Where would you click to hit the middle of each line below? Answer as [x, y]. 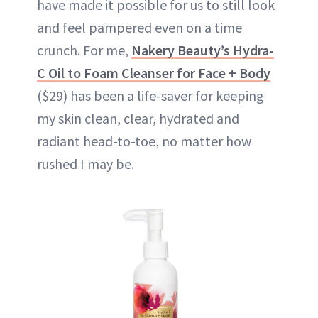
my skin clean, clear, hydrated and [138, 119]
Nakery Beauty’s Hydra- [203, 50]
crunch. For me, [84, 50]
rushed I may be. [86, 164]
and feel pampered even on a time [139, 28]
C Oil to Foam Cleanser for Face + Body [154, 73]
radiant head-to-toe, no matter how [144, 141]
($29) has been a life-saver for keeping [150, 96]
